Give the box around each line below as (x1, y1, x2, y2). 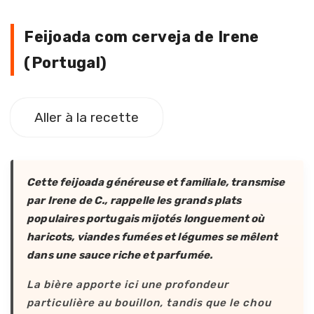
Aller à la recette (34, 109, 139, 126)
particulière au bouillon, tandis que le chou (27, 296, 272, 310)
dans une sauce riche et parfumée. (27, 249, 213, 262)
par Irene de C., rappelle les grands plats (27, 194, 242, 207)
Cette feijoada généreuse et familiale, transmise (27, 176, 285, 189)
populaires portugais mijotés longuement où (27, 212, 265, 226)
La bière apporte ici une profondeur (27, 278, 229, 292)
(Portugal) (24, 54, 107, 72)
